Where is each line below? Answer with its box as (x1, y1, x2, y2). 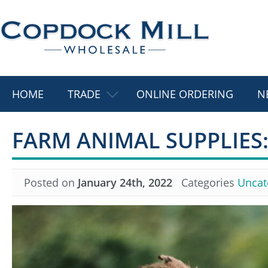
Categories (172, 175, 237, 190)
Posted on (24, 175, 78, 190)
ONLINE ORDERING (136, 87, 233, 101)
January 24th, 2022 (78, 175, 172, 190)
